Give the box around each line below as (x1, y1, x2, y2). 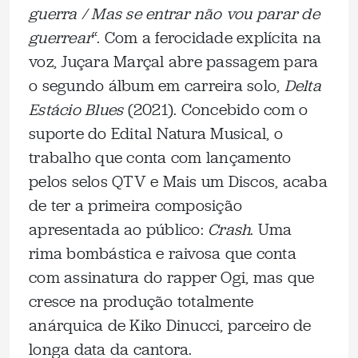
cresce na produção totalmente (29, 291, 254, 312)
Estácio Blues (29, 99, 124, 120)
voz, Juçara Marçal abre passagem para (29, 51, 319, 72)
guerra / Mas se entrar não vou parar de (29, 3, 320, 24)
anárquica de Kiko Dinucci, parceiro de (29, 315, 312, 336)
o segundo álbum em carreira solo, (29, 75, 284, 96)
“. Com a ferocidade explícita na (92, 27, 321, 48)
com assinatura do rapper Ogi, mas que (29, 267, 315, 288)
